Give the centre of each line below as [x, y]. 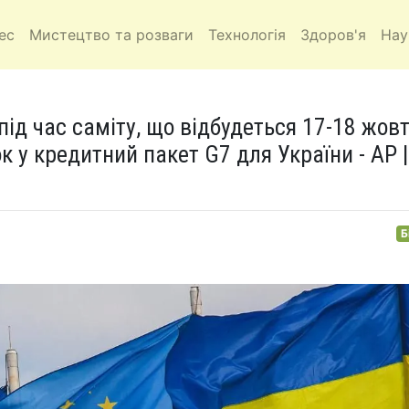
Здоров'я [333, 35]
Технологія [247, 35]
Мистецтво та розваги [111, 35]
